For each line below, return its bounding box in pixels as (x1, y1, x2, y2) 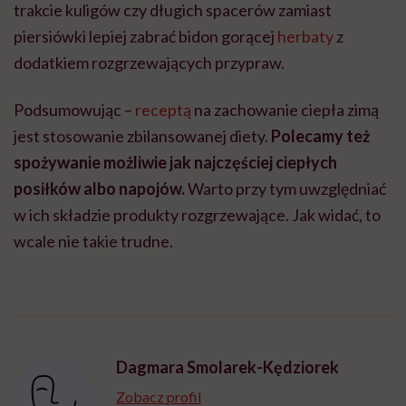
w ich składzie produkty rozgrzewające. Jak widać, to (14, 204, 381, 225)
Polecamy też (268, 125, 370, 146)
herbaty (277, 25, 333, 46)
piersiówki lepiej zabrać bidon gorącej (14, 25, 277, 46)
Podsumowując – (14, 99, 135, 120)
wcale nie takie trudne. (14, 230, 173, 251)
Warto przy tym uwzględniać (185, 178, 386, 198)
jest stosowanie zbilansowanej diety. (14, 125, 268, 146)
